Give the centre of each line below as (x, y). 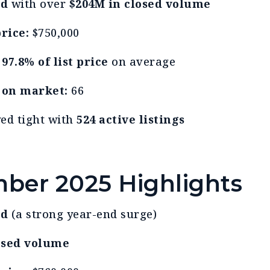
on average (142, 62)
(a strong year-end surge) (82, 214)
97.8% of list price (55, 62)
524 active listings (131, 120)
